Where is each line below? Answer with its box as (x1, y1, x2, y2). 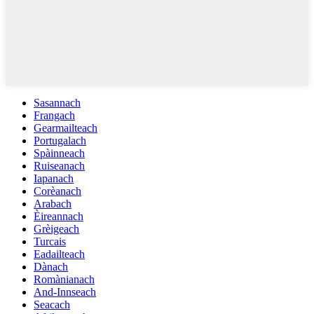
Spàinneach (34, 146, 85, 159)
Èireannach (34, 210, 83, 222)
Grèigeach (34, 222, 79, 235)
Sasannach (34, 96, 81, 109)
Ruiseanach (34, 159, 85, 172)
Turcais (34, 235, 66, 247)
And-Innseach (34, 285, 96, 298)
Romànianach (34, 273, 95, 285)
